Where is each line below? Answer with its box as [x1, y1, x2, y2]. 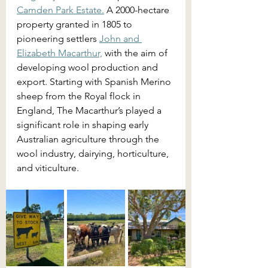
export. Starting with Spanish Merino [17, 76, 173, 87]
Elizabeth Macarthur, [17, 47, 102, 59]
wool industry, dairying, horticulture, [17, 148, 171, 159]
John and [99, 33, 142, 44]
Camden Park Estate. [17, 4, 104, 16]
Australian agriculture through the [17, 133, 162, 145]
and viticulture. [17, 162, 79, 173]
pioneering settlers [17, 33, 99, 44]
